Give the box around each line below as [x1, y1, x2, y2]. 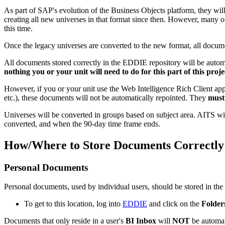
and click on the [147, 199, 201, 208]
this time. [4, 24, 33, 33]
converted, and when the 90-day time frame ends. [4, 119, 160, 128]
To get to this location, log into [24, 199, 123, 208]
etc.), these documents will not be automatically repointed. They [4, 93, 208, 102]
